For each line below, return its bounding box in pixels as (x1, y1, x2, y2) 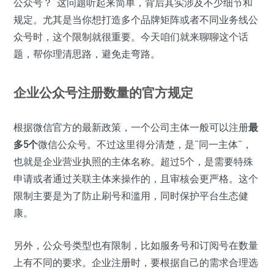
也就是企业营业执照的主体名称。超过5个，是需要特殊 (13, 155, 253, 168)
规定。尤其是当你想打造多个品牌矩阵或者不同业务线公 (13, 13, 258, 26)
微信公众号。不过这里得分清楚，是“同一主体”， (38, 138, 252, 151)
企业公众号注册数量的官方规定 (13, 84, 193, 101)
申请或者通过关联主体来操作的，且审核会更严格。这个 (13, 172, 258, 185)
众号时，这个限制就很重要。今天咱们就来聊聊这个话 (13, 31, 248, 43)
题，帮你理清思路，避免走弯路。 (13, 48, 160, 61)
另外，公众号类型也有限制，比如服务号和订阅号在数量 (13, 239, 258, 252)
